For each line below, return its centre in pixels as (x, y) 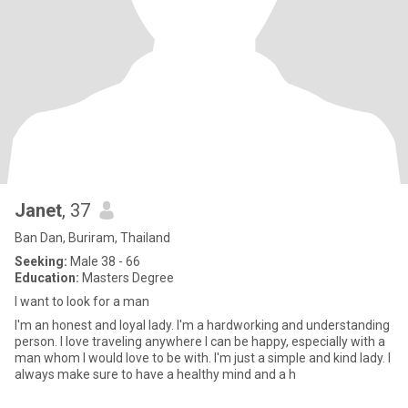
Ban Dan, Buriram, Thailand (92, 238)
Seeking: (41, 261)
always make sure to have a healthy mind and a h (155, 374)
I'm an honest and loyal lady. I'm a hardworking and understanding (202, 325)
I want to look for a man (82, 301)
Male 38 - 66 (104, 261)
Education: (47, 278)
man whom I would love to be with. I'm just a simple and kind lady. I (203, 358)
